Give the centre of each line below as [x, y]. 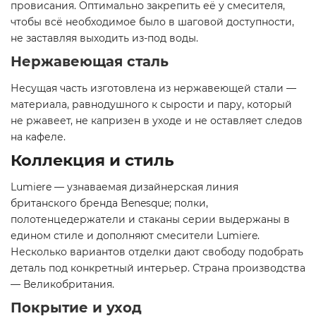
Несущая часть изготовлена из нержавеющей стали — [153, 89]
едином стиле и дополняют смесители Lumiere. [135, 236]
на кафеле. [38, 137]
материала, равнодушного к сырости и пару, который [151, 105]
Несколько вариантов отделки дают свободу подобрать [157, 252]
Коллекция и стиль [92, 160]
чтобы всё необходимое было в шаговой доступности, [152, 22]
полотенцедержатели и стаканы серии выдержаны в [150, 220]
